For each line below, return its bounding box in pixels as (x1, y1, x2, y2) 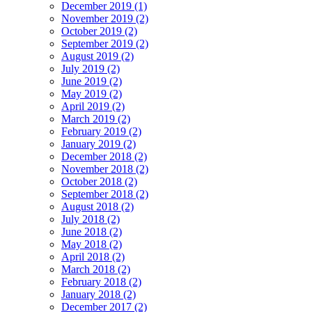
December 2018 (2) (61, 150, 147, 163)
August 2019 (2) (61, 50, 134, 63)
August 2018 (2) (61, 201, 134, 213)
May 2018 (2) (61, 238, 122, 251)
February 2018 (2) (61, 276, 141, 288)
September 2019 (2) (61, 38, 148, 50)
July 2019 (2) (61, 63, 120, 75)
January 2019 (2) (61, 138, 136, 150)
